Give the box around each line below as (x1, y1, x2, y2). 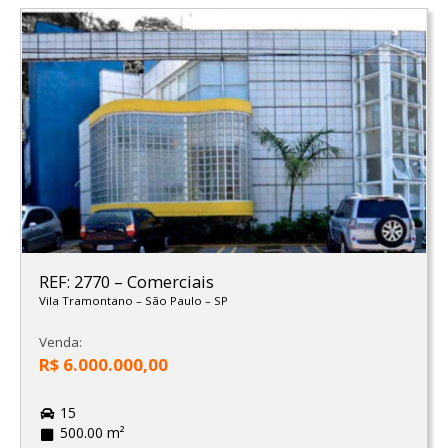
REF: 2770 (38, 270, 114, 293)
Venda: (38, 333, 82, 352)
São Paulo (144, 292, 205, 308)
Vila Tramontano (38, 292, 136, 308)
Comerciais (126, 270, 214, 293)
